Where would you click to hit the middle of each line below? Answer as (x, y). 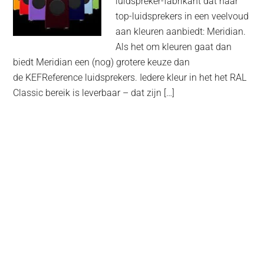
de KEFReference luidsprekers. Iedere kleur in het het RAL (130, 78)
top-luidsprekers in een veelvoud (182, 16)
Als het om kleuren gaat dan (174, 47)
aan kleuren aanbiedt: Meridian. (181, 32)
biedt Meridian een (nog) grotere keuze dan (102, 62)
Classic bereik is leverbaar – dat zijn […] (94, 93)
